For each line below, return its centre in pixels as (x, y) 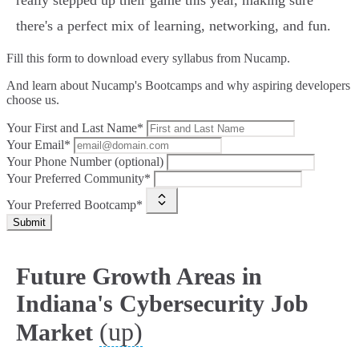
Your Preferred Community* (79, 179)
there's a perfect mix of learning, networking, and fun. (173, 26)
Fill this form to (47, 58)
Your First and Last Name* (75, 128)
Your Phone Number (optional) (85, 162)
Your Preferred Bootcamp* (75, 205)
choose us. (33, 100)
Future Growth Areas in (139, 276)
